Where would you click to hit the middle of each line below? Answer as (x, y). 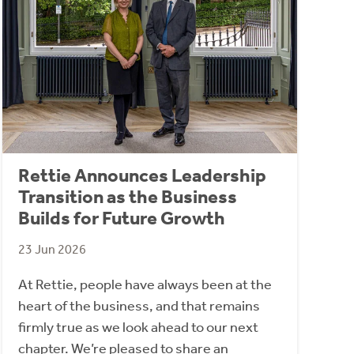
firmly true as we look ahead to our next (138, 327)
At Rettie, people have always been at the (145, 284)
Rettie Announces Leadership (142, 175)
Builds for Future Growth (121, 218)
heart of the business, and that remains (139, 305)
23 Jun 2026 (52, 249)
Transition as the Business (127, 196)
